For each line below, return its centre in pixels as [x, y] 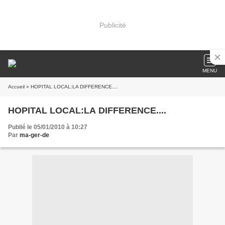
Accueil [16, 87]
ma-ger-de [34, 135]
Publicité [113, 25]
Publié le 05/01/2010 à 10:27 [48, 127]
